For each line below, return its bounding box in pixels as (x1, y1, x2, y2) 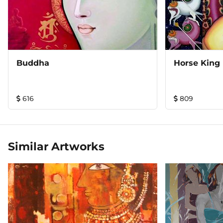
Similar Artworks (8, 140, 105, 153)
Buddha (16, 58, 49, 68)
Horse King (174, 58, 220, 68)
